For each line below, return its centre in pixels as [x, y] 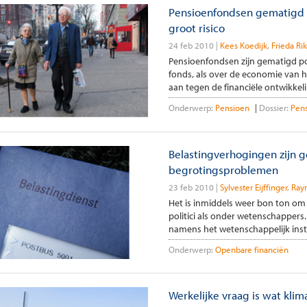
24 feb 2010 [191, 46]
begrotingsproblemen [223, 169]
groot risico [196, 28]
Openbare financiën [251, 249]
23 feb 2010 [191, 187]
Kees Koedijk [243, 46]
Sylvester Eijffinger [253, 187]
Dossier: [273, 108]
